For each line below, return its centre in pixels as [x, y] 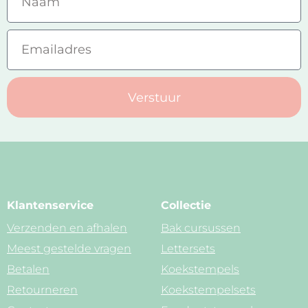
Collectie [186, 206]
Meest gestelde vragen [69, 249]
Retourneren [42, 290]
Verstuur [154, 97]
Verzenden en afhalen [67, 228]
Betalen [28, 269]
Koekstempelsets [208, 290]
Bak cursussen [201, 228]
